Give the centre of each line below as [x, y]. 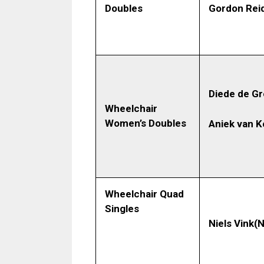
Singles [122, 209]
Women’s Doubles [146, 123]
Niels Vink [231, 224]
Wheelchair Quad [144, 194]
